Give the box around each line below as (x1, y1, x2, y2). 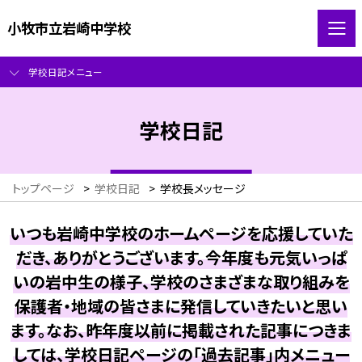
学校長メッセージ (160, 180, 246, 197)
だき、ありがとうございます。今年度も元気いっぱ (15, 245, 347, 269)
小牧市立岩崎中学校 (6, 17, 131, 38)
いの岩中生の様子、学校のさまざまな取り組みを (12, 269, 350, 293)
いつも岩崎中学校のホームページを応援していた (9, 221, 353, 245)
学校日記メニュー (27, 65, 103, 79)
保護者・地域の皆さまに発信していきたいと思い (15, 293, 347, 318)
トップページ (12, 180, 74, 197)
